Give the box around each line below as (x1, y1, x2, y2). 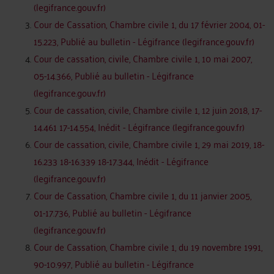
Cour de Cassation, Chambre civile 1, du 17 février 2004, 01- (34, 15, 265, 32)
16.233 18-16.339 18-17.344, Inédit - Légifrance (34, 152, 209, 169)
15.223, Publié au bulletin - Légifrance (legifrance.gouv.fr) (34, 32, 254, 50)
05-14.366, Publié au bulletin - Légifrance (34, 67, 194, 84)
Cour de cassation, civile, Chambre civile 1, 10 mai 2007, (34, 50, 252, 67)
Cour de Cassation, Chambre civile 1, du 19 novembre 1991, (34, 238, 262, 255)
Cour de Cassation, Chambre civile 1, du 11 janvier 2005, (34, 187, 251, 204)
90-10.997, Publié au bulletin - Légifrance (34, 255, 194, 272)
